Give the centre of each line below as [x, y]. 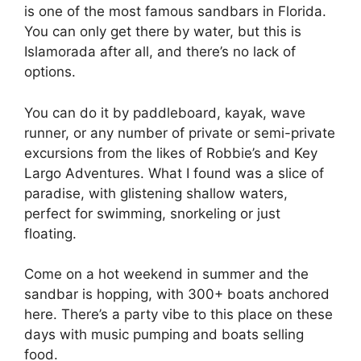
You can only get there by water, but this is [163, 32]
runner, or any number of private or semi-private [180, 133]
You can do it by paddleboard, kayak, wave [165, 112]
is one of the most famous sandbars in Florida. [175, 12]
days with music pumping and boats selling [164, 335]
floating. [52, 233]
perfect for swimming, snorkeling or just [152, 213]
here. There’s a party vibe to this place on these [178, 315]
